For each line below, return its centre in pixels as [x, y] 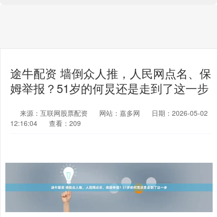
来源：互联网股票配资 [55, 113]
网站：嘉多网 [120, 113]
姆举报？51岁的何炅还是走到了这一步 [109, 88]
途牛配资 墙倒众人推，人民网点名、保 [111, 73]
